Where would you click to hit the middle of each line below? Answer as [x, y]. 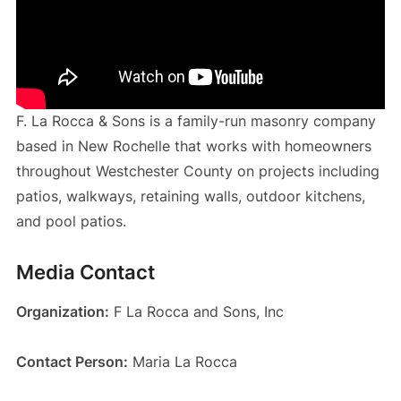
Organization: [62, 312]
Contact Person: [72, 362]
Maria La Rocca [182, 362]
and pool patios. [71, 222]
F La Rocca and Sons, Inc [196, 312]
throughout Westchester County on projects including [197, 171]
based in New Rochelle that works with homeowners [193, 146]
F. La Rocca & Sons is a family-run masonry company [196, 121]
